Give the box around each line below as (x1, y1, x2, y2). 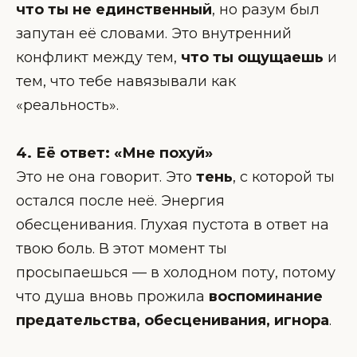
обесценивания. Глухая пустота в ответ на (16, 216, 329, 234)
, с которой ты (233, 168, 335, 186)
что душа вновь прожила (16, 288, 209, 306)
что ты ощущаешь (181, 48, 324, 66)
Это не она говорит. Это (16, 168, 196, 186)
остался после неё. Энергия (16, 192, 225, 210)
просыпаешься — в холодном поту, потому (16, 264, 335, 282)
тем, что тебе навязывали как (16, 72, 236, 90)
